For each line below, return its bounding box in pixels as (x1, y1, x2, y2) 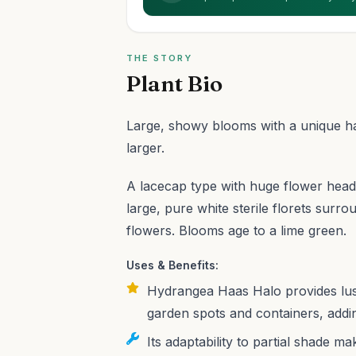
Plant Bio (126, 70, 223, 97)
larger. (126, 140, 165, 156)
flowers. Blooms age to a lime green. (126, 222, 347, 238)
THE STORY (126, 52, 193, 64)
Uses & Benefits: (126, 258, 219, 272)
